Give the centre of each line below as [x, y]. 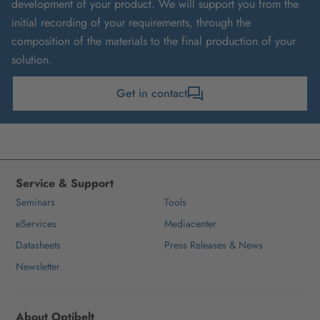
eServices [36, 223]
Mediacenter [190, 223]
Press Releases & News [214, 245]
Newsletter [38, 266]
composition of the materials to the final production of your [154, 41]
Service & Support [65, 183]
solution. [32, 59]
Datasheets [38, 245]
